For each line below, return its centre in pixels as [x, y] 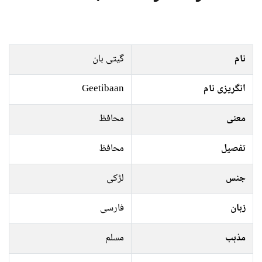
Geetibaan [103, 89]
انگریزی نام [225, 89]
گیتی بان [108, 59]
